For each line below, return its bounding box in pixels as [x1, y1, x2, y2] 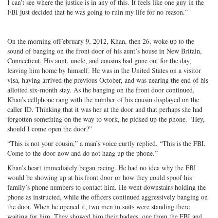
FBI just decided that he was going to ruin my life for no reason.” [7, 7, 188, 17]
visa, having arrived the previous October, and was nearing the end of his [7, 75, 208, 85]
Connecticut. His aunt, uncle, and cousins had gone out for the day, [7, 55, 191, 65]
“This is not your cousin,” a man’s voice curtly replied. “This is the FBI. [7, 138, 206, 148]
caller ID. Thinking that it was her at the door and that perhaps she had [7, 104, 202, 114]
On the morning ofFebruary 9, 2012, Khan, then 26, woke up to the [7, 36, 194, 46]
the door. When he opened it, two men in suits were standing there [7, 201, 190, 211]
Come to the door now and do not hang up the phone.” [7, 148, 158, 158]
